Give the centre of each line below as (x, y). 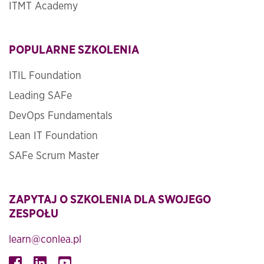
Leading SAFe (40, 96)
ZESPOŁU (34, 214)
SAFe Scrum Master (54, 156)
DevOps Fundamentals (61, 116)
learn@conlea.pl (45, 240)
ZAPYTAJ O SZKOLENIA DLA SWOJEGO (110, 200)
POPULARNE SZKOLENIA (74, 50)
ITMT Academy (43, 7)
